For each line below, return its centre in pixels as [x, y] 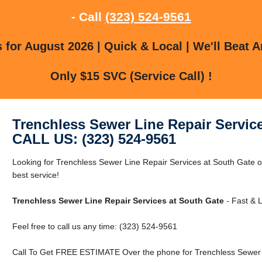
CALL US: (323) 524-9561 [94, 139]
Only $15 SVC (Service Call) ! [131, 76]
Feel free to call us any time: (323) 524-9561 [94, 226]
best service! [35, 175]
